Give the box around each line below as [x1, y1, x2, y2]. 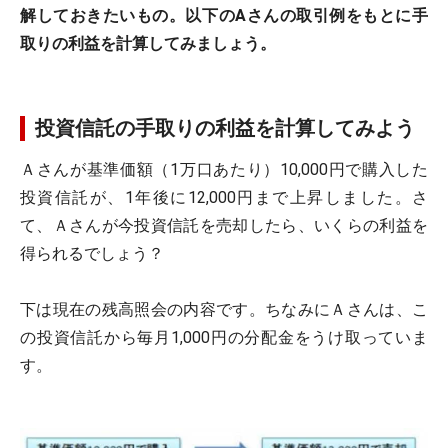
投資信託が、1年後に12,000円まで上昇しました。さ [20, 188, 428, 207]
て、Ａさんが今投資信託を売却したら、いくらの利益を [20, 216, 428, 235]
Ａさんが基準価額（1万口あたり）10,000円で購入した [20, 160, 428, 179]
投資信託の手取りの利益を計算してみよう [35, 116, 415, 140]
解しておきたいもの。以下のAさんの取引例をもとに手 [20, 6, 428, 25]
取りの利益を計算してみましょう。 [20, 34, 276, 53]
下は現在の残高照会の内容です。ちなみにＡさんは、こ [20, 300, 428, 319]
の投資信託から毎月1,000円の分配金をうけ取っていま [20, 328, 428, 347]
